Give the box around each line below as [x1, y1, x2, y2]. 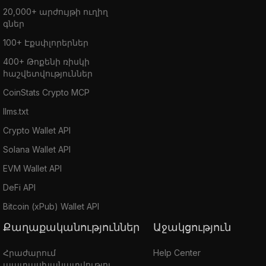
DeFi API [3, 182, 36, 192]
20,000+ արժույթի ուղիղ [3, 6, 108, 17]
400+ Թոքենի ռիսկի [3, 56, 90, 66]
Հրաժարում [3, 247, 56, 258]
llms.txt [3, 106, 28, 116]
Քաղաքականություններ [11, 220, 140, 233]
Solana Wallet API [3, 144, 71, 154]
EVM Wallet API [3, 163, 62, 173]
